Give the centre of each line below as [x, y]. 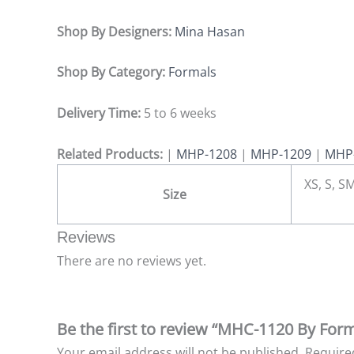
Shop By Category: [113, 72]
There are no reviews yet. [132, 260]
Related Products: [110, 154]
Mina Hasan [210, 31]
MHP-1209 [281, 154]
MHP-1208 [207, 154]
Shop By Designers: [116, 31]
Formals [192, 72]
